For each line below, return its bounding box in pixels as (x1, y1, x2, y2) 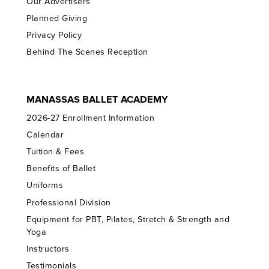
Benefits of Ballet (26, 163, 96, 174)
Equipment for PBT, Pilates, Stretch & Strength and (26, 214, 229, 225)
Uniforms (26, 180, 64, 191)
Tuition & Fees (26, 147, 85, 157)
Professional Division (26, 197, 111, 208)
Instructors (26, 243, 70, 254)
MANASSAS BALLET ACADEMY (26, 94, 169, 106)
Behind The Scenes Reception (26, 47, 148, 58)
